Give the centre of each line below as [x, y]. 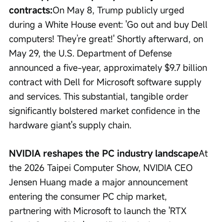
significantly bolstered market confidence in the [106, 111]
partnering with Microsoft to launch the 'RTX [99, 211]
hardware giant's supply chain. [70, 125]
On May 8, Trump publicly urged [120, 10]
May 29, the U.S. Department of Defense [92, 53]
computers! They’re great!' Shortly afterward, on [107, 39]
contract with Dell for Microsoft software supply [106, 82]
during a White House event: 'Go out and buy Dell [110, 25]
